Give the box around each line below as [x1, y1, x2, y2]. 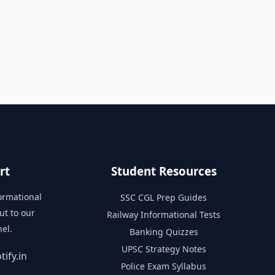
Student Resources [110, 163, 217, 179]
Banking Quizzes [129, 225, 198, 238]
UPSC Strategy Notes [121, 242, 206, 255]
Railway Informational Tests [107, 208, 221, 220]
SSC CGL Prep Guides [120, 191, 207, 203]
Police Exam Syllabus [121, 260, 207, 272]
